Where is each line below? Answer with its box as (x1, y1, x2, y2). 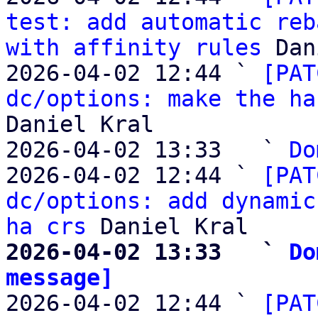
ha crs (6, 214, 87, 239)
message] (6, 265, 114, 290)
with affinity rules (6, 35, 262, 60)
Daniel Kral (6, 111, 154, 137)
